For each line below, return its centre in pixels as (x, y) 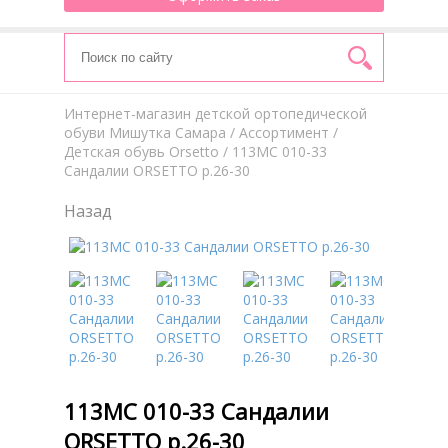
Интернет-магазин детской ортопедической (215, 113)
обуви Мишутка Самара (145, 132)
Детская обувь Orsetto (141, 151)
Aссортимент (284, 132)
